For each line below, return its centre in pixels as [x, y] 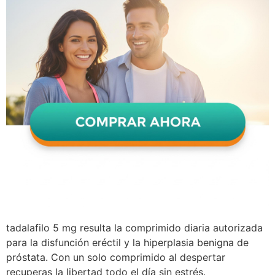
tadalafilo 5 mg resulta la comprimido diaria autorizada [134, 227]
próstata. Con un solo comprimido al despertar [116, 257]
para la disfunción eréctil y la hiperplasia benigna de [127, 242]
